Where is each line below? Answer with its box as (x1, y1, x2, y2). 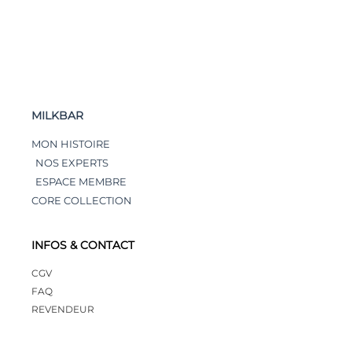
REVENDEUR (31, 302, 94, 315)
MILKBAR (31, 108, 83, 123)
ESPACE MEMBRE (35, 174, 126, 188)
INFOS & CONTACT (31, 237, 134, 252)
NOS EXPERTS (35, 156, 108, 169)
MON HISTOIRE (31, 137, 110, 150)
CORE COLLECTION (31, 193, 132, 207)
